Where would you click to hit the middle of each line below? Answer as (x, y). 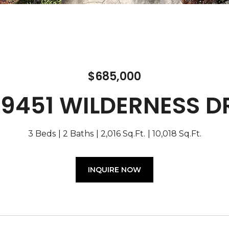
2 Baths (78, 134)
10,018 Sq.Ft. (177, 134)
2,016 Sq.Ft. (123, 134)
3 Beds (42, 134)
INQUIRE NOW (114, 170)
